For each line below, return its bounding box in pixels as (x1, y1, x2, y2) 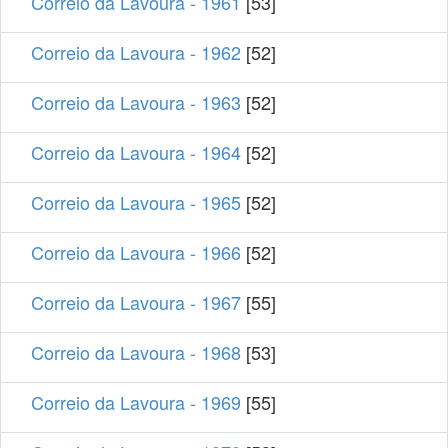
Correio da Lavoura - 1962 (31, 38, 241, 65)
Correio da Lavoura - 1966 (31, 238, 241, 265)
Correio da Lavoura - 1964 (31, 138, 241, 165)
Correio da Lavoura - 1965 (31, 188, 241, 215)
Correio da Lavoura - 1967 (31, 288, 241, 315)
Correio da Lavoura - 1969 (31, 388, 241, 415)
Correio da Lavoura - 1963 (31, 88, 241, 115)
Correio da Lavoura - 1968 (31, 338, 241, 365)
